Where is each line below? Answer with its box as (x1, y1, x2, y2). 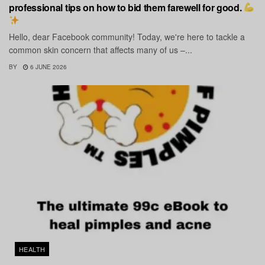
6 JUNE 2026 (28, 62, 67, 71)
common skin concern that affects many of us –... (9, 43, 192, 56)
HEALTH (19, 244, 46, 254)
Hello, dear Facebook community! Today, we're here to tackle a (9, 30, 245, 43)
